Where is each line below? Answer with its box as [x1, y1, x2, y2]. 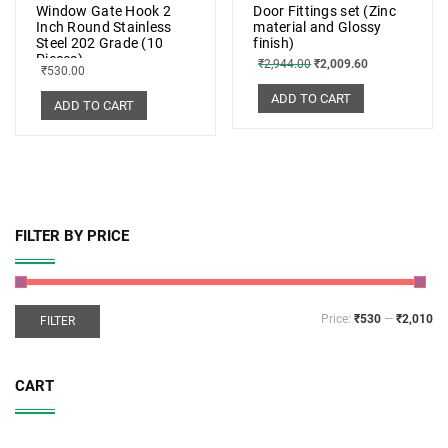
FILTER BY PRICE [15, 226, 129, 245]
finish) [253, 34, 295, 51]
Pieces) [36, 50, 83, 67]
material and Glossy [253, 18, 382, 35]
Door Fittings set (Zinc [253, 2, 396, 19]
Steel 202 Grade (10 [36, 34, 164, 51]
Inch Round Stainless [36, 18, 172, 35]
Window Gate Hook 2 [36, 2, 172, 19]
